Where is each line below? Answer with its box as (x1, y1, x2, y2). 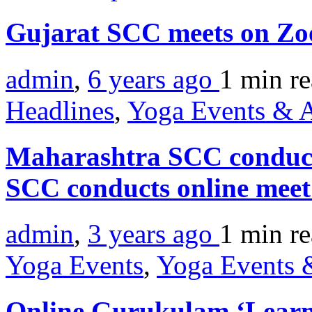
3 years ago (88, 219, 219, 249)
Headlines (6, 95, 114, 125)
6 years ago (88, 63, 219, 94)
